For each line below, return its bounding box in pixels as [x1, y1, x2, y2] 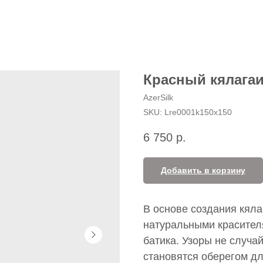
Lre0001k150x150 [164, 107, 232, 117]
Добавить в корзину [161, 166, 245, 176]
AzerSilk [143, 93, 173, 102]
